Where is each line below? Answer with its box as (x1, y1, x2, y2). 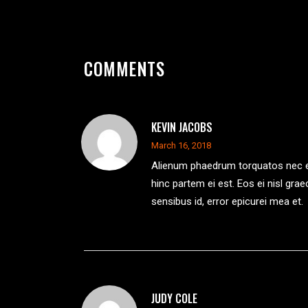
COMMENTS (84, 56, 164, 82)
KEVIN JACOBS (151, 119, 212, 136)
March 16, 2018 (151, 140, 211, 151)
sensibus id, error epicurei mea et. (151, 195, 303, 208)
